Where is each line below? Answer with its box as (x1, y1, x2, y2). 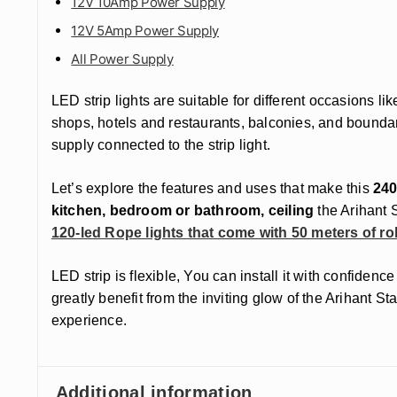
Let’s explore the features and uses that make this (51, 180, 374, 196)
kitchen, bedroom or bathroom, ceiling (51, 202, 315, 218)
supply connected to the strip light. (51, 136, 271, 152)
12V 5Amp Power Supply (71, 22, 220, 40)
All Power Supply (71, 51, 174, 68)
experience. (51, 312, 128, 328)
